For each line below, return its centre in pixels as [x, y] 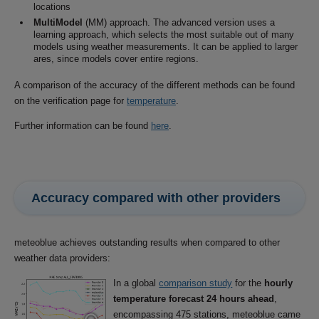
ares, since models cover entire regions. [116, 59]
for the [249, 283]
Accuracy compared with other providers [156, 198]
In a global [136, 283]
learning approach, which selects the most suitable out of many [164, 35]
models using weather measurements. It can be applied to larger [166, 47]
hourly [279, 283]
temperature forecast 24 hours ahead [194, 298]
